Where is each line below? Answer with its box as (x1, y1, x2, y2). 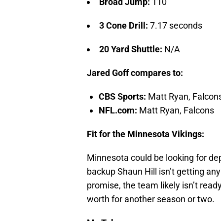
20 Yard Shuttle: (99, 43, 164, 54)
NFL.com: (99, 105, 139, 115)
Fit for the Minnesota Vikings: (87, 128, 204, 139)
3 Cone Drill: (99, 20, 150, 31)
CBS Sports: (99, 91, 148, 102)
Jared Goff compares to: (87, 67, 183, 78)
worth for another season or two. (87, 193, 215, 204)
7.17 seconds (150, 20, 202, 31)
